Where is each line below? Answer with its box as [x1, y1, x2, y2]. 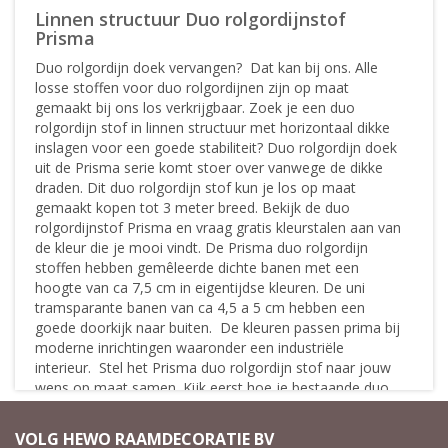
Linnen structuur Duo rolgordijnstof [35, 6, 346, 31]
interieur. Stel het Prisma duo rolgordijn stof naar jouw [35, 357, 391, 377]
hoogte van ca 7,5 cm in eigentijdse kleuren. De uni [35, 277, 365, 297]
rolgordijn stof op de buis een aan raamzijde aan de [35, 397, 370, 417]
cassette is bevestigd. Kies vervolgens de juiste [35, 417, 337, 437]
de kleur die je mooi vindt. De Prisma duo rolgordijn [35, 237, 368, 257]
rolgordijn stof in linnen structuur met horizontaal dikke [35, 117, 390, 137]
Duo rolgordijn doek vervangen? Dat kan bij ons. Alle [35, 57, 378, 77]
